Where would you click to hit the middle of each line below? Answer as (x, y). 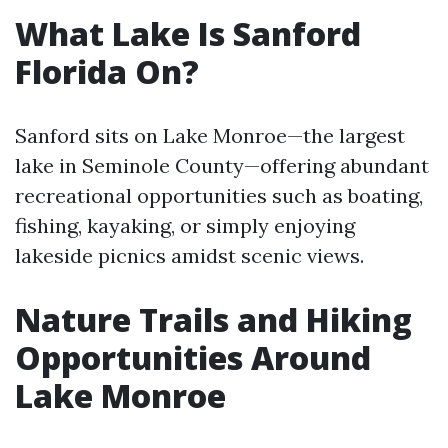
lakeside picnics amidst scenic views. (189, 255)
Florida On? (107, 71)
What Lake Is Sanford (188, 33)
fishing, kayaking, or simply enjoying (185, 225)
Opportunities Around (193, 357)
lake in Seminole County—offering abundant (222, 165)
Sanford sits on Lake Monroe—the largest (210, 135)
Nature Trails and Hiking (213, 319)
